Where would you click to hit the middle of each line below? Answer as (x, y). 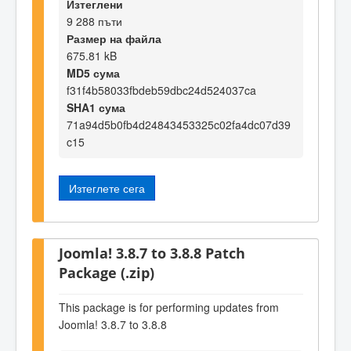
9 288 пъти (94, 21)
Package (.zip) (107, 273)
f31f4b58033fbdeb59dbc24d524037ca (161, 90)
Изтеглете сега (107, 188)
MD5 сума (93, 72)
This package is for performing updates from (169, 307)
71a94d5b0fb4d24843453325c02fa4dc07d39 (179, 124)
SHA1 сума (96, 107)
